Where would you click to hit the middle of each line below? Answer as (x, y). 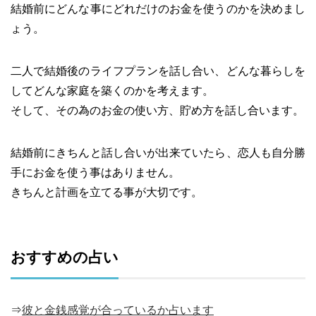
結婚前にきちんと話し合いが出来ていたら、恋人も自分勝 (158, 153)
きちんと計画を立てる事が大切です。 (107, 192)
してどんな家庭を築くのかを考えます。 (112, 91)
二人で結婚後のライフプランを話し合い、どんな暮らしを (158, 71)
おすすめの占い (65, 257)
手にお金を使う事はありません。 (95, 172)
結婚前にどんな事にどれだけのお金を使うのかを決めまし (158, 9)
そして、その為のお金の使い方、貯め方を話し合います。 (157, 110)
